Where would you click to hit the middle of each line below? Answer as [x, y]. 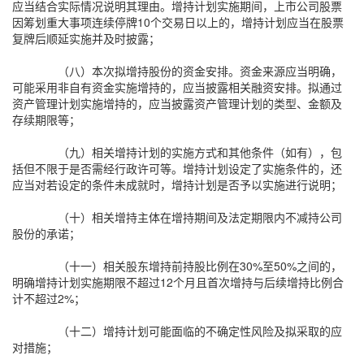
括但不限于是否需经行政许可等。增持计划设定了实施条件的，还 [177, 168]
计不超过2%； [49, 298]
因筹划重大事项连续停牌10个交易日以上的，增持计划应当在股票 [178, 22]
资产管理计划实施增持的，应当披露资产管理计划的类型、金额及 [177, 103]
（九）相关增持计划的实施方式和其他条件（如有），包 [200, 152]
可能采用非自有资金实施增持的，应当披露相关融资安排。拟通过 [177, 87]
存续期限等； [46, 119]
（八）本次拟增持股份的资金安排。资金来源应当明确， [200, 71]
